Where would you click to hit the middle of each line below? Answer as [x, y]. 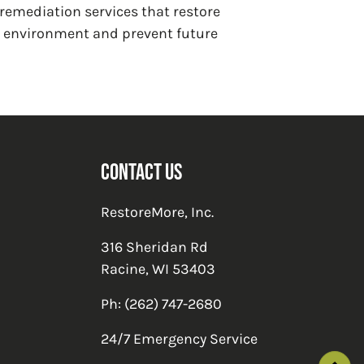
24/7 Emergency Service [179, 338]
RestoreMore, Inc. [157, 212]
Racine [123, 269]
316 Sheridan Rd [154, 247]
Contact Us [141, 171]
